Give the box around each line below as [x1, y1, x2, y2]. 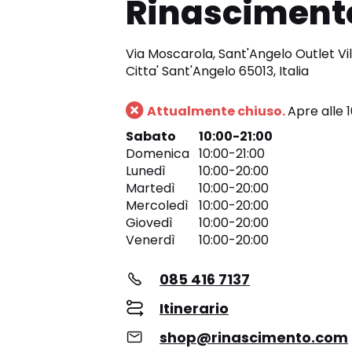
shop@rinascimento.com [159, 328, 348, 348]
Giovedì [126, 214, 173, 233]
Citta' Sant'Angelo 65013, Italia [126, 62, 309, 81]
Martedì [126, 179, 175, 198]
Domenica [126, 145, 189, 163]
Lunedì [126, 162, 166, 181]
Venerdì [126, 231, 175, 250]
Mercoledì [126, 196, 189, 215]
